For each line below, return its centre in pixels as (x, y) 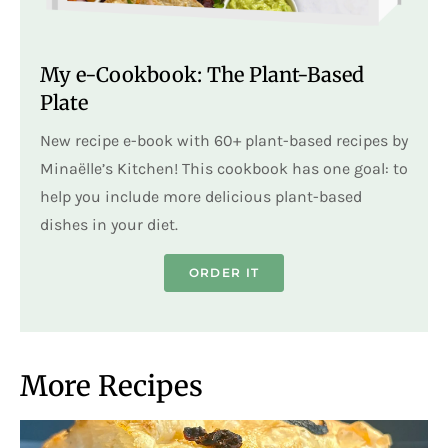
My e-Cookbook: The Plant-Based (202, 75)
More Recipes (111, 385)
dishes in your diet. (109, 225)
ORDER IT (224, 272)
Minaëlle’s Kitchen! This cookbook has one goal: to (224, 169)
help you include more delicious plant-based (201, 197)
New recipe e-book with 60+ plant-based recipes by (224, 141)
